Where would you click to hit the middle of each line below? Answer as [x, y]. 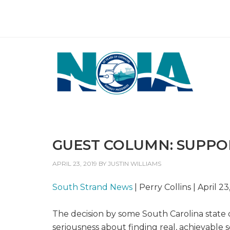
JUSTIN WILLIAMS [135, 164]
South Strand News [92, 187]
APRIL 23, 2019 [75, 164]
